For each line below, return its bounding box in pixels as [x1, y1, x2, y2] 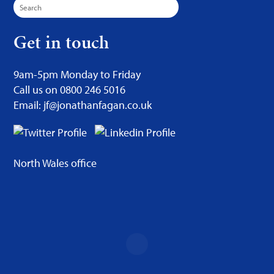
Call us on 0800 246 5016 [13, 83, 126, 97]
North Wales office [13, 156, 97, 170]
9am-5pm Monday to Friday [13, 67, 141, 81]
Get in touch [13, 29, 109, 55]
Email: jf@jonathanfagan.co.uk [13, 98, 152, 112]
